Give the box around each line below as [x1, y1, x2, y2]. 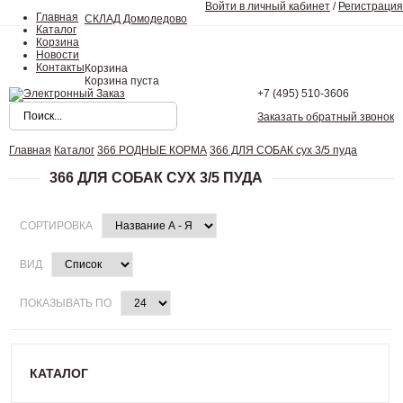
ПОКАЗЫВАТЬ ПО [20, 297, 115, 309]
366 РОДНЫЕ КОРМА [97, 144, 207, 157]
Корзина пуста [85, 75, 159, 87]
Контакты [36, 61, 85, 74]
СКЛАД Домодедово [85, 13, 187, 25]
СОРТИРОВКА [20, 219, 96, 232]
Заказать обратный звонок [257, 111, 394, 123]
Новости [36, 49, 79, 61]
